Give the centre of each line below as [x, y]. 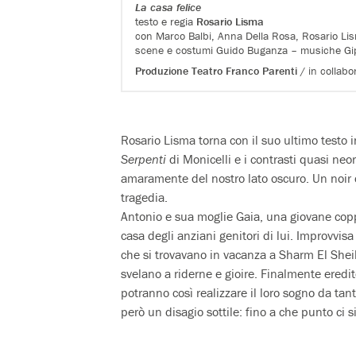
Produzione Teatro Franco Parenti [217, 70]
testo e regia [166, 21]
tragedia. [144, 197]
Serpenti [143, 159]
